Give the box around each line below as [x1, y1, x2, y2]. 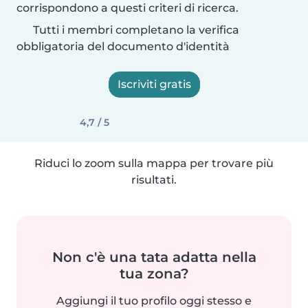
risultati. [131, 173, 177, 186]
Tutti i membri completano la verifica [30, 23, 239, 36]
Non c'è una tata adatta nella [52, 249, 256, 265]
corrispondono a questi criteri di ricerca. [16, 1, 239, 14]
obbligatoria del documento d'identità [16, 40, 230, 53]
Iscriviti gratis [117, 78, 191, 91]
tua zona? [119, 265, 189, 282]
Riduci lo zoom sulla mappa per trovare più [34, 157, 274, 170]
